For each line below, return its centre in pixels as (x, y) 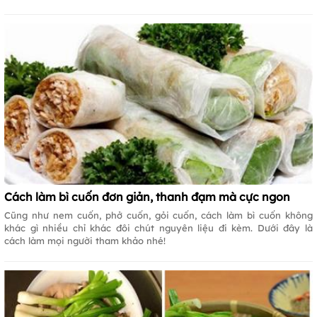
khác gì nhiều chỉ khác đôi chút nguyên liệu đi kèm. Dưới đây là (158, 227)
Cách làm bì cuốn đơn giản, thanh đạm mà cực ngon (147, 196)
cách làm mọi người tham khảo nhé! (85, 240)
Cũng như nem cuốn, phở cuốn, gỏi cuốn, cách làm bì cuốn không (158, 215)
